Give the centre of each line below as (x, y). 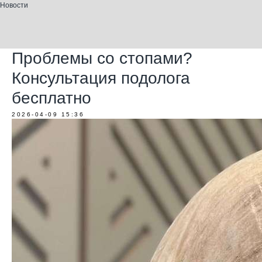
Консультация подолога (101, 78)
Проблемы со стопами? (102, 58)
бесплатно (51, 98)
